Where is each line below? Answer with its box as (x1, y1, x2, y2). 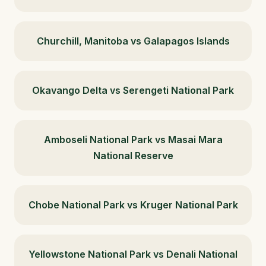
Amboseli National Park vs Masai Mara (43, 133, 223, 145)
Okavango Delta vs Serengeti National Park (32, 84, 234, 96)
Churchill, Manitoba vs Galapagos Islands (36, 34, 230, 47)
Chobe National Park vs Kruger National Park (28, 198, 238, 211)
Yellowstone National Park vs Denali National (28, 248, 237, 260)
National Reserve (93, 149, 173, 161)
